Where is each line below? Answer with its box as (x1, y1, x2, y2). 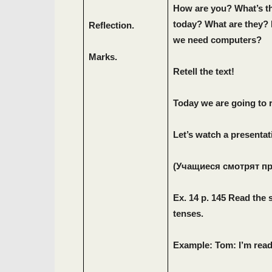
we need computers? (172, 35, 262, 45)
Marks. (89, 52, 118, 62)
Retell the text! (172, 66, 234, 76)
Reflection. (89, 20, 135, 30)
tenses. (172, 208, 203, 219)
